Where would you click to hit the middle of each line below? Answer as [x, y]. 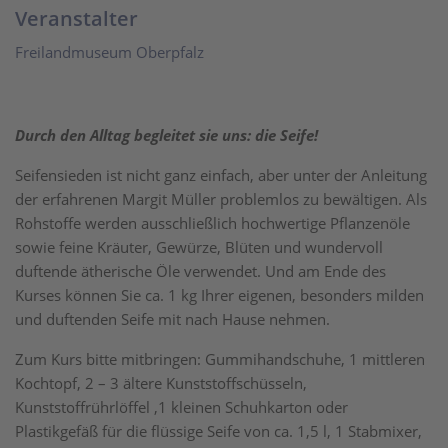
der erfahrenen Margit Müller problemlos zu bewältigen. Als [221, 198]
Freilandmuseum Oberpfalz [109, 51]
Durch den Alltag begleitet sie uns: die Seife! [166, 134]
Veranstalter [76, 18]
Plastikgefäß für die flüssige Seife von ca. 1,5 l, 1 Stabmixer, [218, 430]
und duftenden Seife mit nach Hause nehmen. [172, 318]
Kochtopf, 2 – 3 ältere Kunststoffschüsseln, [161, 382]
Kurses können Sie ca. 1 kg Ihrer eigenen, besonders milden [219, 294]
